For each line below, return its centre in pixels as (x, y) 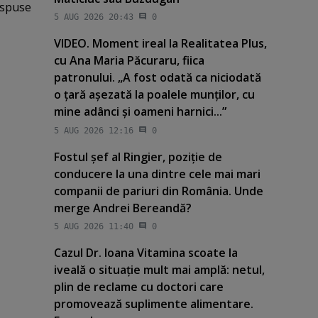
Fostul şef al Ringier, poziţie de (138, 157)
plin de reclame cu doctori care (138, 287)
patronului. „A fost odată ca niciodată (157, 78)
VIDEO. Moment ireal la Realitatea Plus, (160, 44)
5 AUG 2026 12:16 (93, 130)
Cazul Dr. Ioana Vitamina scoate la (146, 253)
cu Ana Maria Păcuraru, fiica (129, 61)
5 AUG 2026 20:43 (93, 17)
